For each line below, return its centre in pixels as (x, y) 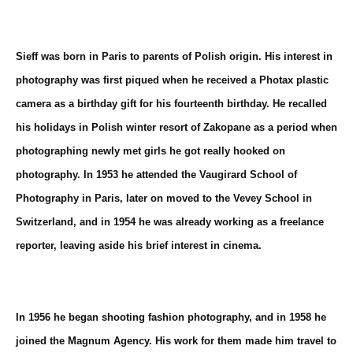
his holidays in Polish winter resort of (110, 127)
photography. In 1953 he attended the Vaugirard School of (156, 174)
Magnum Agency (108, 341)
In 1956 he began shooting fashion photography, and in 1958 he (171, 317)
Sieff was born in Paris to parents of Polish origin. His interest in (174, 56)
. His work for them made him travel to (243, 341)
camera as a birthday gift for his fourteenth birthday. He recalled (171, 103)
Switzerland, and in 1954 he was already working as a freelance (170, 221)
